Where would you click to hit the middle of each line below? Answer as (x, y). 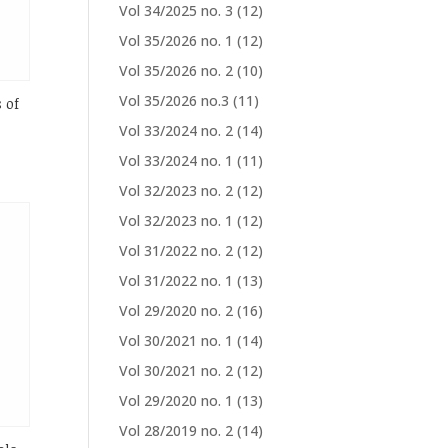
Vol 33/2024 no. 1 (176, 160)
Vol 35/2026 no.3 (174, 100)
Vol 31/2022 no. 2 (176, 250)
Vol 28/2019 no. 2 (176, 430)
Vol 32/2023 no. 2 (176, 190)
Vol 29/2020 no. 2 (176, 310)
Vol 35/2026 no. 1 (176, 40)
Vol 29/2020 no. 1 (176, 400)
